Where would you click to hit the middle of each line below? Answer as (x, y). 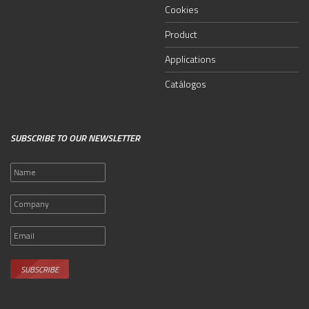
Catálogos (186, 83)
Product (181, 34)
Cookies (182, 9)
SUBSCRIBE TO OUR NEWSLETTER (75, 137)
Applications (190, 59)
